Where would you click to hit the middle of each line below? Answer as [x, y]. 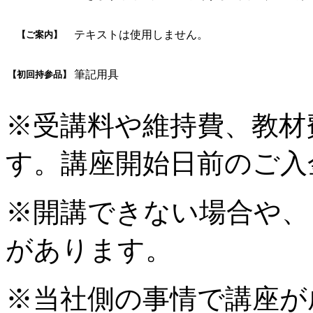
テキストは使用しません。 [141, 34]
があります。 [89, 249]
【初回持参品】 [39, 74]
